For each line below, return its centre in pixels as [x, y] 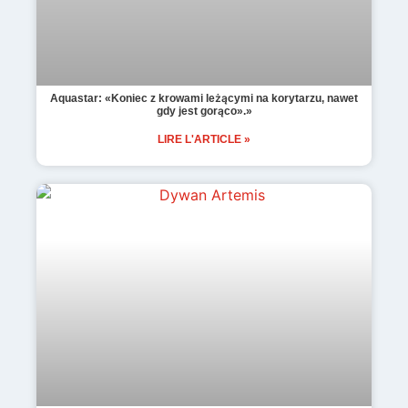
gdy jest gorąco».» [204, 111]
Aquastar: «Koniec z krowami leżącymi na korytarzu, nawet [204, 98]
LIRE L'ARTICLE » [204, 139]
